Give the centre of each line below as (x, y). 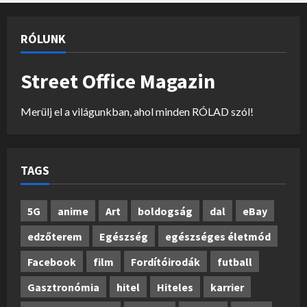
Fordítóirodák (165, 261)
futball (235, 261)
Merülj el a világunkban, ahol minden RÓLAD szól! (137, 112)
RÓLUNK (43, 39)
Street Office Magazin (118, 81)
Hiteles (175, 287)
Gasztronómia (63, 287)
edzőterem (55, 236)
